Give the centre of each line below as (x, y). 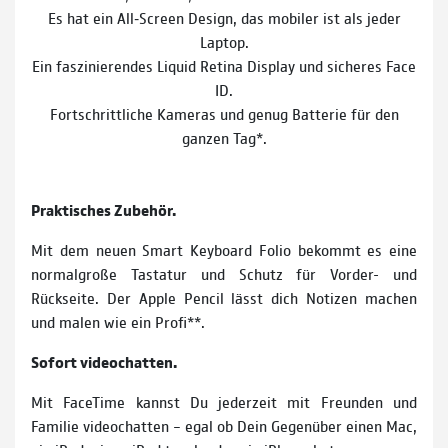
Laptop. (224, 42)
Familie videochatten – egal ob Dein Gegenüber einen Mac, (224, 426)
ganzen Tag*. (224, 138)
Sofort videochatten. (104, 362)
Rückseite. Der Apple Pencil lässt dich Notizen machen (224, 298)
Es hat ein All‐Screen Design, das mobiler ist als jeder (224, 18)
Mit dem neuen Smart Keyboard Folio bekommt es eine (224, 250)
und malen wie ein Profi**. (120, 322)
